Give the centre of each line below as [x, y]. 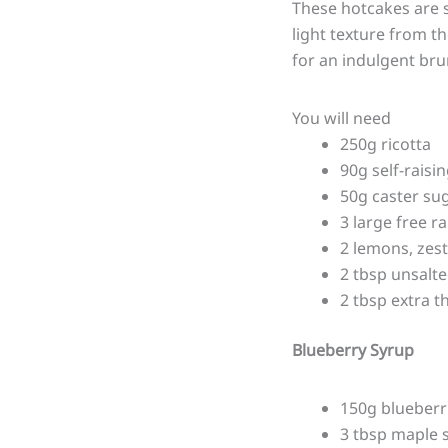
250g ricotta [385, 143]
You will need [341, 117]
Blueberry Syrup [353, 349]
